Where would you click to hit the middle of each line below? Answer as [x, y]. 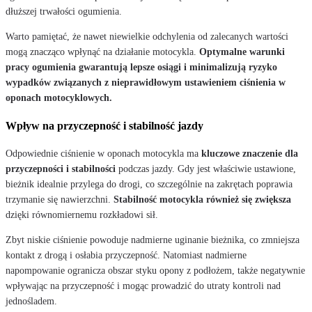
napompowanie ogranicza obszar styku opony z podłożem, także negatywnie [155, 270]
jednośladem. [31, 301]
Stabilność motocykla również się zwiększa [202, 199]
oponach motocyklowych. [59, 97]
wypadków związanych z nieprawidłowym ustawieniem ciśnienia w [146, 82]
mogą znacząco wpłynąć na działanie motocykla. [102, 52]
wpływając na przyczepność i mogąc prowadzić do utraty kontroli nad [143, 286]
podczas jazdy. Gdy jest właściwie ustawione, [206, 169]
